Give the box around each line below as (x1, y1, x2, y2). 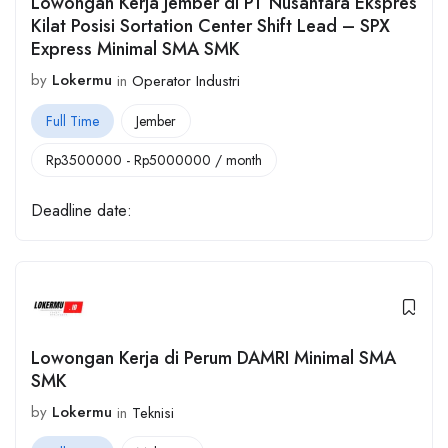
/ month (211, 149, 262, 170)
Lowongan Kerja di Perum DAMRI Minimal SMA (31, 345, 396, 372)
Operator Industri (132, 69, 240, 92)
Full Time (46, 110, 99, 131)
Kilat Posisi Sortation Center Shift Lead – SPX (31, 13, 390, 40)
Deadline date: (31, 199, 132, 223)
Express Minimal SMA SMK (31, 36, 240, 63)
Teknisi (132, 401, 174, 424)
